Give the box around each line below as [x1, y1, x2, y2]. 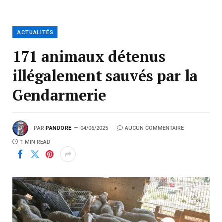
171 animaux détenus [12, 46, 166, 67]
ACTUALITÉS [17, 29, 54, 36]
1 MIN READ [20, 139, 51, 146]
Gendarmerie [12, 85, 106, 106]
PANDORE [46, 125, 72, 132]
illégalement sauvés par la [12, 65, 198, 86]
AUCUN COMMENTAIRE [124, 125, 184, 132]
